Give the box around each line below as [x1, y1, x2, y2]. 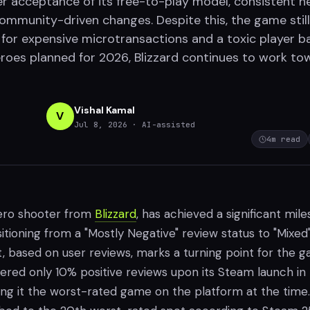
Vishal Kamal [73, 103, 135, 116]
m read [271, 134, 300, 144]
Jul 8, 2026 [73, 119, 127, 129]
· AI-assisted [131, 119, 195, 129]
